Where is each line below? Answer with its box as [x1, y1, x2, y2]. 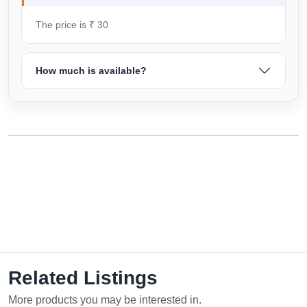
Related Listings [8, 267, 158, 288]
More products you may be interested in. [8, 293, 201, 306]
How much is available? [36, 64, 147, 76]
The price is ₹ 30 [36, 19, 108, 30]
